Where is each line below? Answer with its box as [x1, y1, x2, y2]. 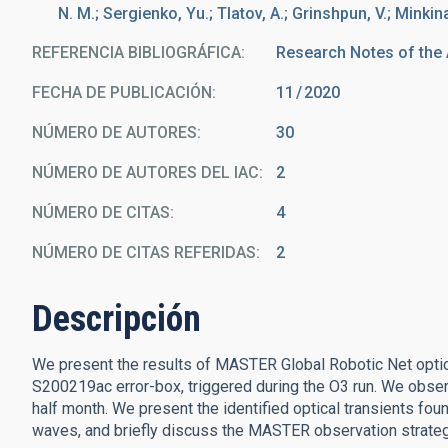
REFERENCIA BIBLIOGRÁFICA [32, 43, 241, 62]
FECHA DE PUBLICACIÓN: [32, 83, 216, 102]
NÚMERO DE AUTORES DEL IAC [32, 163, 259, 182]
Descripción [32, 298, 201, 340]
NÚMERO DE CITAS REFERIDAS [32, 243, 256, 262]
